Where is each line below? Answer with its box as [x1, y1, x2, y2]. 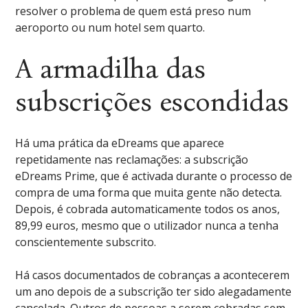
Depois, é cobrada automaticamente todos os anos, [15, 201, 280, 217]
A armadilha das [15, 52, 206, 85]
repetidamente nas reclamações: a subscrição [15, 152, 249, 167]
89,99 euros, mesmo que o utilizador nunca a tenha [15, 218, 279, 233]
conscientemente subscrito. [15, 234, 157, 250]
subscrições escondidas [15, 85, 289, 118]
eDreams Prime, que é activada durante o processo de [15, 168, 293, 184]
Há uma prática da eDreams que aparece [15, 135, 225, 151]
